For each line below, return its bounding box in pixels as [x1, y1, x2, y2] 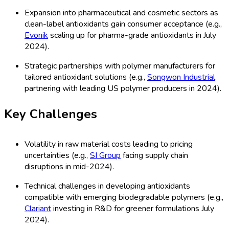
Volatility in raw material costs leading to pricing [25, 139, 193, 150]
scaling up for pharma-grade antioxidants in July [48, 30, 216, 41]
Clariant [25, 203, 51, 215]
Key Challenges [4, 106, 97, 123]
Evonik [25, 30, 48, 41]
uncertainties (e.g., [25, 150, 90, 162]
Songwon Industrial [147, 72, 215, 83]
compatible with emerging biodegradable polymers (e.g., [25, 192, 223, 203]
